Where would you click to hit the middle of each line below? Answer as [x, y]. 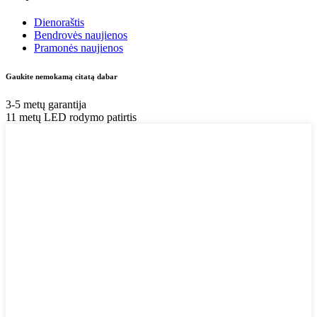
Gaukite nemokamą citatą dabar [62, 77]
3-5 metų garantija [46, 105]
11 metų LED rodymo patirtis [71, 117]
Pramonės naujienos [79, 48]
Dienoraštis [59, 23]
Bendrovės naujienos [81, 35]
